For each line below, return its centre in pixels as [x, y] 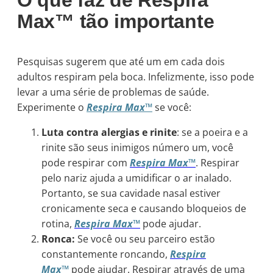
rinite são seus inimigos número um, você [137, 147]
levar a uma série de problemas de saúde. [113, 92]
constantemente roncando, [106, 254]
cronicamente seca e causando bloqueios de [144, 208]
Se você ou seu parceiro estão [145, 239]
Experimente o [52, 107]
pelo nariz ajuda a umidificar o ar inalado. [136, 178]
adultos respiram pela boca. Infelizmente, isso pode [136, 76]
